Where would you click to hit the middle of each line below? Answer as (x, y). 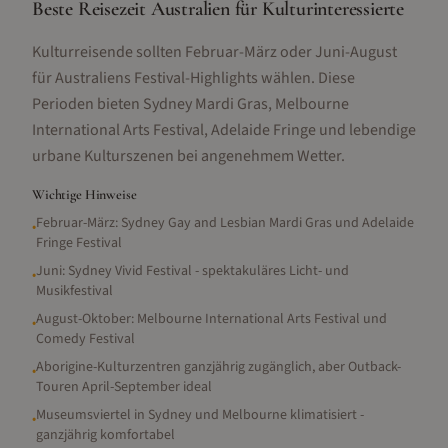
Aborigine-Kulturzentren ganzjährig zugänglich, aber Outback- (218, 367)
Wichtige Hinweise (84, 194)
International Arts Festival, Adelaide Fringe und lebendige (224, 130)
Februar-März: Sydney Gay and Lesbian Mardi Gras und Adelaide (225, 223)
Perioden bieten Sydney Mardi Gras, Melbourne (190, 104)
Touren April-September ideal (124, 387)
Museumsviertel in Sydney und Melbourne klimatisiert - (200, 415)
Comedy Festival (85, 339)
